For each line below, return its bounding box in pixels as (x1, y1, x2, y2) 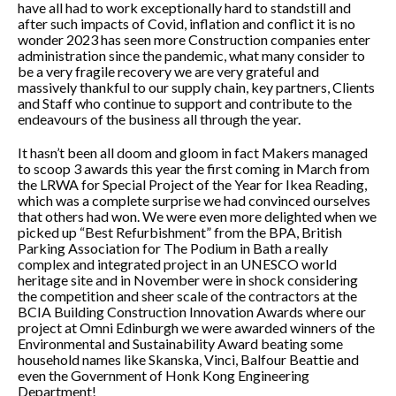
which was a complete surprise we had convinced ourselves (18, 192, 370, 209)
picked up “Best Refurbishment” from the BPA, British (18, 224, 342, 240)
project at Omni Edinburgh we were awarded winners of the (18, 319, 375, 336)
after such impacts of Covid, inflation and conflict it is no (18, 15, 355, 32)
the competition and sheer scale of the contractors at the (18, 287, 357, 304)
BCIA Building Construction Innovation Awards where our (18, 303, 366, 320)
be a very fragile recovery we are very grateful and (18, 63, 319, 80)
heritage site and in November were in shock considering (18, 271, 358, 288)
